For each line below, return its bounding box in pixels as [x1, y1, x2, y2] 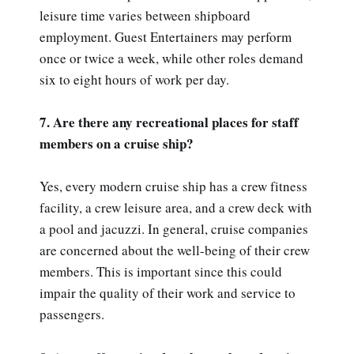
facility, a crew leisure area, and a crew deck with [40, 198, 312, 217]
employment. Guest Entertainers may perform [40, 28, 292, 47]
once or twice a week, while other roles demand [40, 49, 303, 68]
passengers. [40, 305, 104, 324]
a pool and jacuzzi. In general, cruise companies [40, 220, 308, 239]
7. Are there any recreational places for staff [40, 112, 299, 133]
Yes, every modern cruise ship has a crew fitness [40, 177, 307, 196]
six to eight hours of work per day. [40, 70, 229, 89]
